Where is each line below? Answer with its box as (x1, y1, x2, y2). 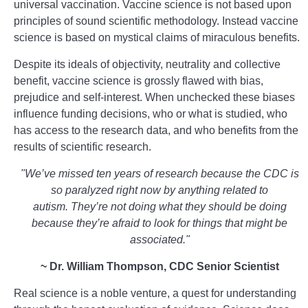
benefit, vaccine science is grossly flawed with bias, (14, 75, 263, 87)
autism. (32, 201, 71, 212)
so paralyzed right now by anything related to (51, 184, 268, 196)
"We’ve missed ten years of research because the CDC (20, 168, 291, 179)
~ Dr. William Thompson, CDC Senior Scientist (40, 261, 279, 272)
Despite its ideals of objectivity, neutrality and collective (14, 58, 280, 70)
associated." (129, 234, 190, 245)
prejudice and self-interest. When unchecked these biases (14, 91, 295, 103)
